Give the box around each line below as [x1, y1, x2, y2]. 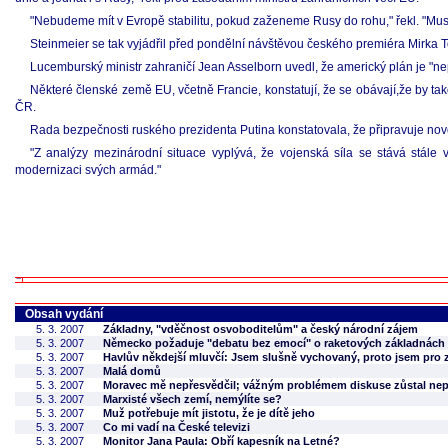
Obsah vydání [25, 307, 103, 321]
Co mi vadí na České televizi [103, 421, 250, 433]
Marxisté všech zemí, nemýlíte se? [103, 393, 282, 405]
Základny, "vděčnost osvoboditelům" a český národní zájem [103, 323, 418, 335]
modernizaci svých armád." [15, 163, 161, 177]
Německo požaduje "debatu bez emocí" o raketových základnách [103, 337, 445, 349]
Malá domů [103, 365, 161, 377]
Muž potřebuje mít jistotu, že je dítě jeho [103, 407, 315, 419]
